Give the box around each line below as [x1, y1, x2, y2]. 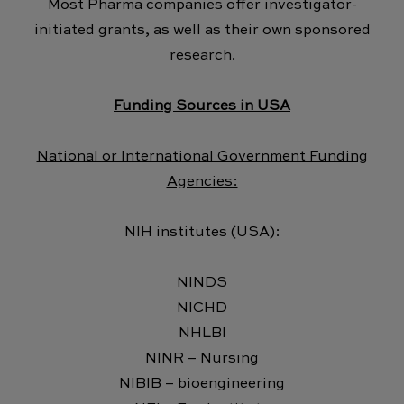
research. [169, 48, 235, 63]
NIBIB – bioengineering [119, 376, 285, 391]
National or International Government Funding [36, 149, 368, 164]
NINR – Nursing [145, 351, 259, 366]
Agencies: [166, 174, 238, 189]
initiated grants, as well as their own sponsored [33, 23, 371, 38]
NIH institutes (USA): [124, 225, 280, 240]
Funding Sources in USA [114, 98, 290, 114]
